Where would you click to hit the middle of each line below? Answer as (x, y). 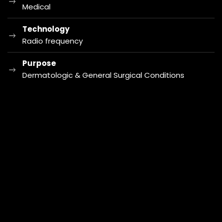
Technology (46, 29)
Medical (36, 7)
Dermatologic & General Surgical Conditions (103, 75)
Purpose (39, 63)
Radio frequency (53, 41)
